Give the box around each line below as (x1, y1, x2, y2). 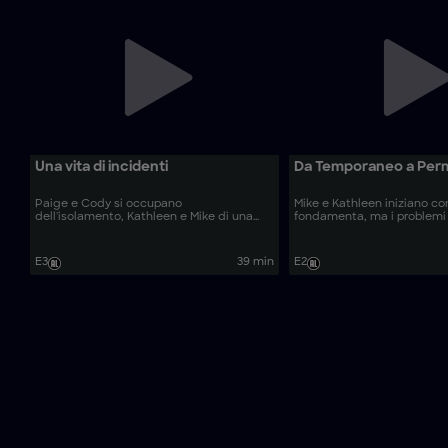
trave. (35, 225, 67, 237)
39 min (236, 256, 274, 268)
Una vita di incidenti (35, 159, 168, 175)
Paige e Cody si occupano (35, 199, 182, 211)
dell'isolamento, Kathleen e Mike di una (35, 212, 253, 224)
